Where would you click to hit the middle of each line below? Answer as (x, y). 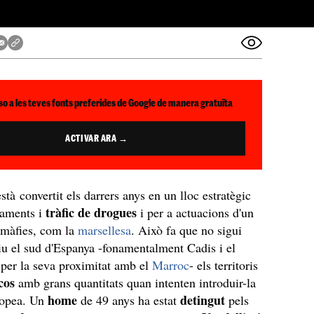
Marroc (171, 265)
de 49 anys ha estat (131, 300)
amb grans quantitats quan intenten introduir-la (137, 282)
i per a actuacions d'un (197, 212)
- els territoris (224, 265)
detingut (205, 300)
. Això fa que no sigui (187, 230)
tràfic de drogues (93, 212)
